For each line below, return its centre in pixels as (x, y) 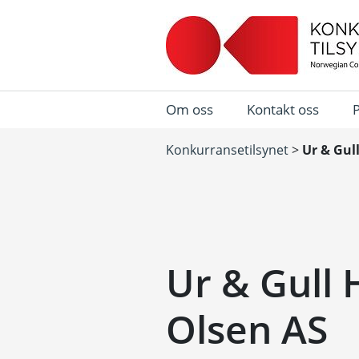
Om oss (190, 109)
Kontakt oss (283, 109)
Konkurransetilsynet (227, 150)
